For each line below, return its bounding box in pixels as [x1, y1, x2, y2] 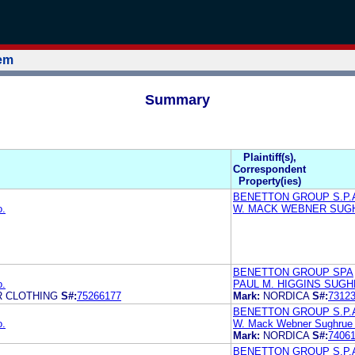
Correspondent [233, 162, 306, 175]
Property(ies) [238, 174, 301, 187]
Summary [145, 91, 210, 108]
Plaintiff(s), [242, 151, 296, 163]
